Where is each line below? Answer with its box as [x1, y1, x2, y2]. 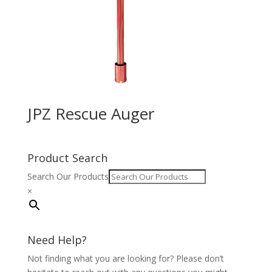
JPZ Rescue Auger [27, 103, 154, 124]
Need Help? [27, 233, 87, 248]
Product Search [27, 151, 107, 166]
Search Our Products [27, 171, 109, 183]
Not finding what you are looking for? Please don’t [27, 253, 224, 265]
